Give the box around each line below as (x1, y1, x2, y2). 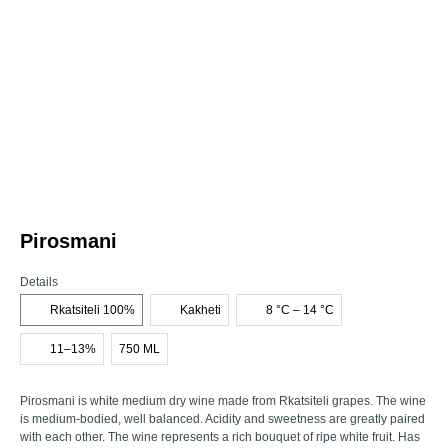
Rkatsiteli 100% (50, 303, 135, 317)
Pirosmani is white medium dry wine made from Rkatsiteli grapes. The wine (20, 394, 426, 408)
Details (20, 275, 58, 289)
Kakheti (180, 303, 221, 317)
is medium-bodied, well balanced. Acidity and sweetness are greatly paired (20, 412, 425, 426)
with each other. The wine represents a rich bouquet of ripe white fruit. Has (20, 430, 420, 444)
